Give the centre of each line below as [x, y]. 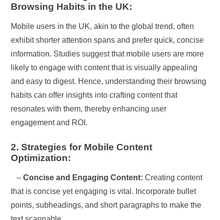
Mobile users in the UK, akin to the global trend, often [103, 26]
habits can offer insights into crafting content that [94, 95]
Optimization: [41, 158]
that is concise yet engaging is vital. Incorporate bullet [104, 191]
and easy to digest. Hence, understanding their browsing [109, 81]
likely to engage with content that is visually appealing [104, 67]
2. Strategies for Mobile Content [82, 147]
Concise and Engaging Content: [83, 177]
